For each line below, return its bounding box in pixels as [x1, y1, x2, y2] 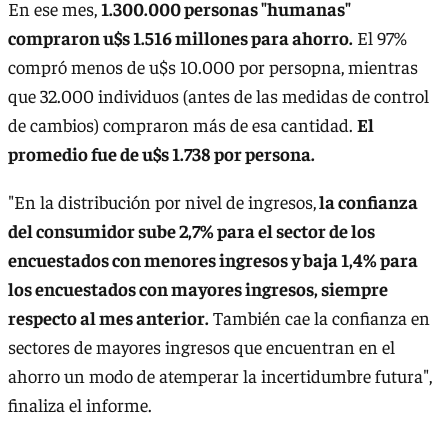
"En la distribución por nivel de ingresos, [8, 189, 316, 213]
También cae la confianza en [209, 305, 430, 329]
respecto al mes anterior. [8, 305, 209, 329]
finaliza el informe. [8, 392, 152, 416]
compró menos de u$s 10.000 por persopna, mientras [8, 55, 418, 79]
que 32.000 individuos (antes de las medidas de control [8, 84, 429, 108]
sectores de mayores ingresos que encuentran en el [8, 334, 395, 358]
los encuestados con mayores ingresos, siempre [8, 276, 388, 300]
